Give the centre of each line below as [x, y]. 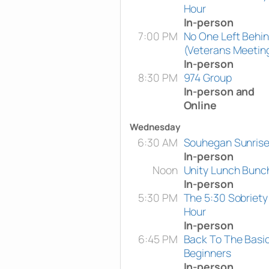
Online [200, 105]
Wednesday [155, 127]
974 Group [207, 77]
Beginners [207, 252]
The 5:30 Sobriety [225, 197]
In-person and [219, 91]
